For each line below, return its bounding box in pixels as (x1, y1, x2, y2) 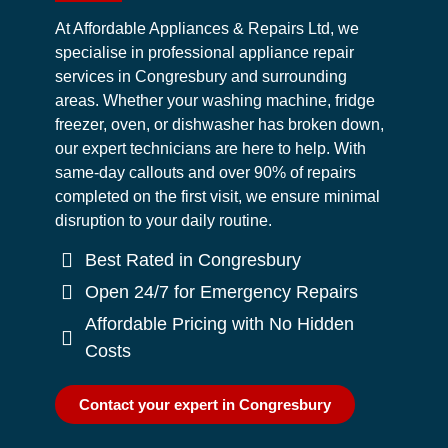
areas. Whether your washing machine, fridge (54, 91, 375, 109)
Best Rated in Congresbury (84, 249, 301, 270)
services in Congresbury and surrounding (54, 67, 347, 85)
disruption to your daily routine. (54, 211, 272, 229)
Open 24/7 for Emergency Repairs (84, 281, 358, 302)
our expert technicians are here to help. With (54, 139, 366, 157)
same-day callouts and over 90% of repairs (54, 163, 356, 181)
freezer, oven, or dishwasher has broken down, (54, 115, 384, 133)
